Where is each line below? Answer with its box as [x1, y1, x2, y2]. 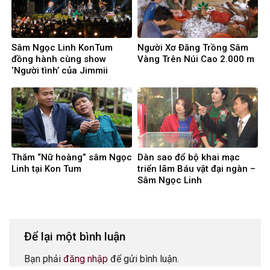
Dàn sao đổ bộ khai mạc [137, 151, 240, 163]
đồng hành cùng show [11, 54, 106, 65]
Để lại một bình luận [24, 229, 128, 243]
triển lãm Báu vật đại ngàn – [137, 163, 256, 174]
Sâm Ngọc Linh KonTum [11, 42, 113, 54]
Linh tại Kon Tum [11, 163, 81, 174]
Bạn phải [24, 253, 63, 265]
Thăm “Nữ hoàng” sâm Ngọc [11, 151, 132, 163]
